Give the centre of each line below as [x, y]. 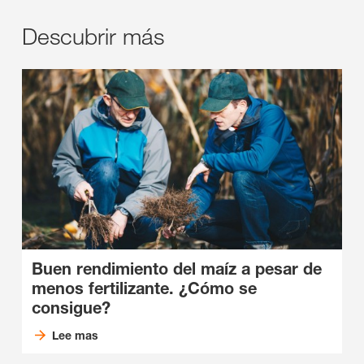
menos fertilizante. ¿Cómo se [144, 288]
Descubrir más [93, 37]
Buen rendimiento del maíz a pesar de [177, 269]
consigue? [71, 308]
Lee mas [75, 335]
